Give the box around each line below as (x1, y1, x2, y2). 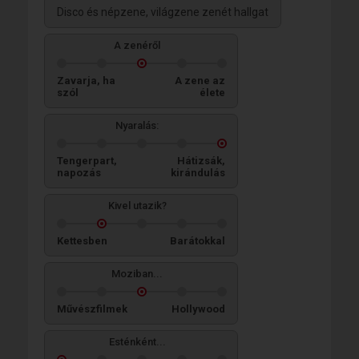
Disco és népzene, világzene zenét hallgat (57, 5, 268, 18)
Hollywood (171, 302, 225, 315)
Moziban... (111, 267, 163, 280)
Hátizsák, (177, 154, 225, 167)
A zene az (175, 74, 225, 87)
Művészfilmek (57, 302, 127, 315)
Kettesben (57, 234, 107, 247)
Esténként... (108, 335, 166, 348)
